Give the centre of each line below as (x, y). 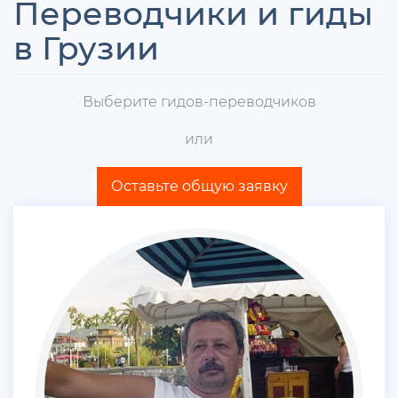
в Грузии (86, 48)
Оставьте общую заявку (199, 186)
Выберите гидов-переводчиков (199, 101)
